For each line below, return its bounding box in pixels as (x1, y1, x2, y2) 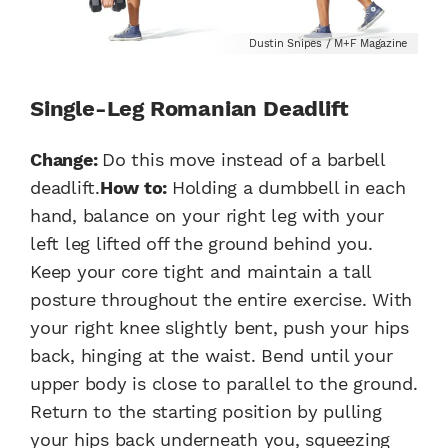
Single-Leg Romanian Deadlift (30, 95, 349, 121)
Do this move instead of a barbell (102, 148, 385, 170)
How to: (99, 176, 172, 198)
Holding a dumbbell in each (171, 176, 406, 198)
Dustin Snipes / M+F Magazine (249, 36, 407, 50)
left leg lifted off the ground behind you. (30, 232, 373, 254)
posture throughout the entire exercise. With (30, 288, 412, 310)
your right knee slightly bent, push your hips (30, 316, 409, 338)
